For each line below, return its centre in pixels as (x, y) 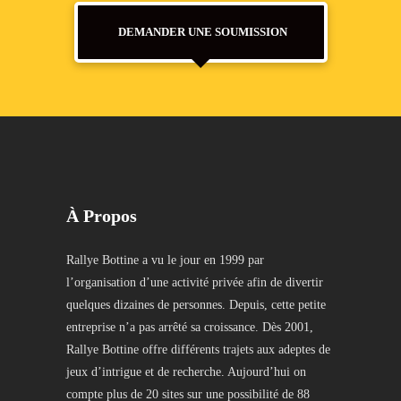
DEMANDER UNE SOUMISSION (202, 32)
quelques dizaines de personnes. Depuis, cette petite (196, 305)
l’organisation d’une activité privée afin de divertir (195, 282)
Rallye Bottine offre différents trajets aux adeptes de (198, 350)
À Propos (102, 216)
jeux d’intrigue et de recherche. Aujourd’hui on (186, 372)
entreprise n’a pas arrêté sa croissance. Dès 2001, (190, 327)
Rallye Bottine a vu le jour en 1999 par (165, 260)
